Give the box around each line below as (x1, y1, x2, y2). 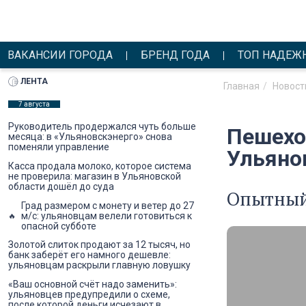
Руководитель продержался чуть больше (8, 121, 196, 133)
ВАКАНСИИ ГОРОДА (8, 48, 113, 62)
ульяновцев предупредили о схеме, (8, 288, 170, 300)
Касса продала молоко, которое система (8, 160, 191, 171)
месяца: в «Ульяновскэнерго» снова (8, 131, 172, 143)
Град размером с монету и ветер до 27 (21, 199, 194, 211)
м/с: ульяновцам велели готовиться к (21, 210, 192, 221)
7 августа (18, 100, 50, 108)
